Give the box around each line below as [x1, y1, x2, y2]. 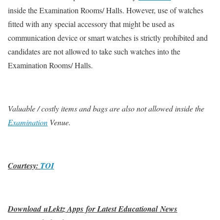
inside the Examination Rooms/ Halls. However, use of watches [8, 5, 203, 16]
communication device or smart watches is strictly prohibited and [8, 32, 208, 43]
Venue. [48, 117, 71, 128]
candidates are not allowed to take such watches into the [8, 46, 180, 57]
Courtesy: [8, 160, 40, 171]
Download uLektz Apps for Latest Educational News [8, 203, 177, 215]
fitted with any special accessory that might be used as [8, 19, 174, 29]
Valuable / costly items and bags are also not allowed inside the [8, 103, 204, 114]
